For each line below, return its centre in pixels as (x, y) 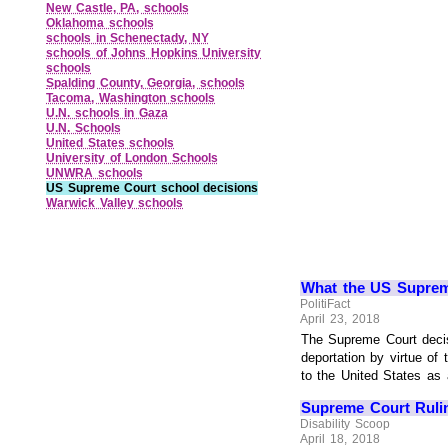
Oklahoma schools (100, 23)
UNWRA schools (94, 173)
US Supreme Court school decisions (152, 188)
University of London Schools (132, 158)
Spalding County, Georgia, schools (145, 83)
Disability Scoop (345, 423)
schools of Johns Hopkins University (154, 53)
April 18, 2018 (340, 438)
